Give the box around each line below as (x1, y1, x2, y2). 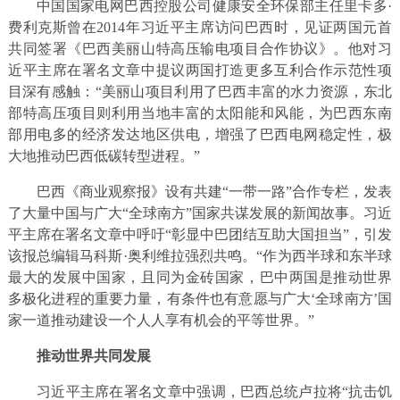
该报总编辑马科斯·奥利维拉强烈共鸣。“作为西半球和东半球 (7, 248, 393, 264)
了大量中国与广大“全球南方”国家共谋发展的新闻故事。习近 (7, 205, 393, 221)
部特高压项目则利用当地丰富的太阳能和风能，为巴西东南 (7, 105, 393, 121)
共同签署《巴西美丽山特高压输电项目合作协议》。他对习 (7, 41, 393, 57)
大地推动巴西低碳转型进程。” (7, 148, 200, 164)
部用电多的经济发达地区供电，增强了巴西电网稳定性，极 (7, 127, 393, 143)
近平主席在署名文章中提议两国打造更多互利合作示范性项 (7, 62, 393, 79)
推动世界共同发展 (36, 348, 151, 364)
